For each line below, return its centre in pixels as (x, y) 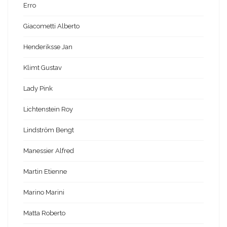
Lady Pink (38, 89)
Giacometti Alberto (51, 26)
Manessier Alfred (49, 151)
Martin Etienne (45, 172)
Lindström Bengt (49, 130)
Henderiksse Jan (48, 47)
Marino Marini (44, 193)
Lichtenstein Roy (48, 109)
